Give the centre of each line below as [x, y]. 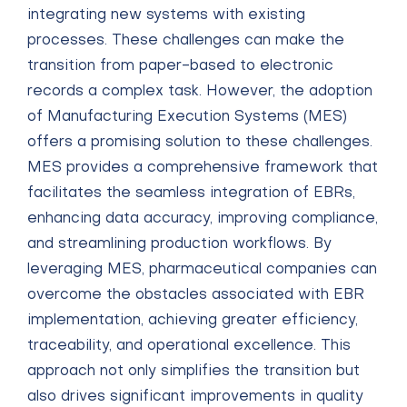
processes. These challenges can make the [186, 41]
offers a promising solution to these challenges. [200, 143]
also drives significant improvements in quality [195, 397]
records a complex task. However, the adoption [200, 92]
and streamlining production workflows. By [179, 244]
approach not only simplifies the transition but [194, 372]
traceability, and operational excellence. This [189, 346]
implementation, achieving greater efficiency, [193, 321]
